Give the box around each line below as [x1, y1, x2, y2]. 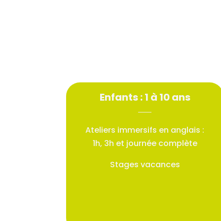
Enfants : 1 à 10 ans [99, 90, 190, 105]
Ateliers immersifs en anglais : [85, 124, 205, 136]
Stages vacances [110, 159, 180, 171]
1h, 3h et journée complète [92, 138, 197, 149]
